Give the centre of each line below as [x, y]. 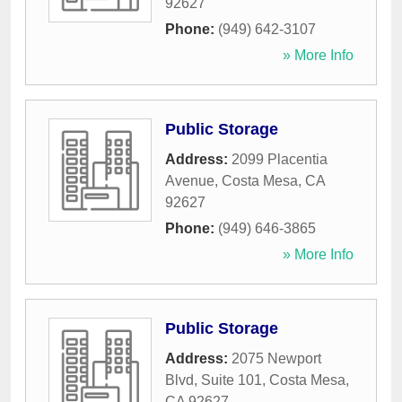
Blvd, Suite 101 [214, 380]
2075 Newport [276, 359]
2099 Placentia [280, 160]
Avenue [190, 181]
